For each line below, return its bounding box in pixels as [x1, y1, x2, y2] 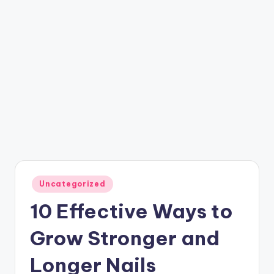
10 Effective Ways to [30, 199, 233, 224]
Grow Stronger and [30, 226, 220, 251]
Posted [29, 176, 55, 185]
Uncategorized [39, 179, 106, 188]
